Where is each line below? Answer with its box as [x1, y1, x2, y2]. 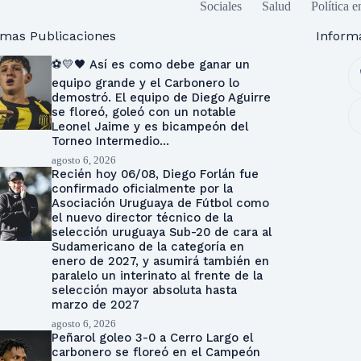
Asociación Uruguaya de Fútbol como [52, 195, 270, 210]
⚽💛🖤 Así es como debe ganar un [52, 56, 251, 72]
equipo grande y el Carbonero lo [52, 75, 240, 90]
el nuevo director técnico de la [52, 210, 234, 225]
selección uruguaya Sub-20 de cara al [52, 224, 272, 239]
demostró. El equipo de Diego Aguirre [52, 89, 272, 105]
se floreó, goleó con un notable [52, 104, 237, 119]
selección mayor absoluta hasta [52, 282, 238, 297]
